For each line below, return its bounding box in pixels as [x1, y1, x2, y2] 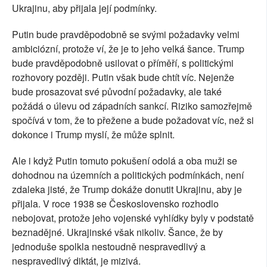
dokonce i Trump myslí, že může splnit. [12, 128, 175, 142]
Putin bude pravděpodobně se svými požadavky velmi [12, 27, 240, 42]
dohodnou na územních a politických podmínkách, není [12, 168, 244, 182]
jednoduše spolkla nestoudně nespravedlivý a [12, 240, 206, 254]
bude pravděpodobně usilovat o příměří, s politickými [12, 56, 234, 70]
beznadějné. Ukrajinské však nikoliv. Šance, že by [12, 225, 223, 240]
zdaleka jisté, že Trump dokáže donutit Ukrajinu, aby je [12, 182, 242, 197]
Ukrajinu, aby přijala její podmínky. [12, 1, 157, 15]
